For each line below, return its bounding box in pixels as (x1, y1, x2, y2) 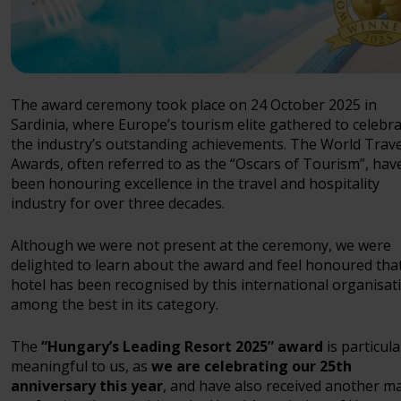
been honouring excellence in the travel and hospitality (11, 174, 380, 194)
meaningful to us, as (11, 356, 151, 377)
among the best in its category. (11, 294, 218, 315)
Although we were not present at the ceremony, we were (11, 235, 391, 256)
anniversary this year (11, 376, 163, 397)
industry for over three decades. (11, 193, 225, 214)
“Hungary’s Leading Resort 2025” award (41, 337, 323, 357)
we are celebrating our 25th (151, 356, 352, 377)
